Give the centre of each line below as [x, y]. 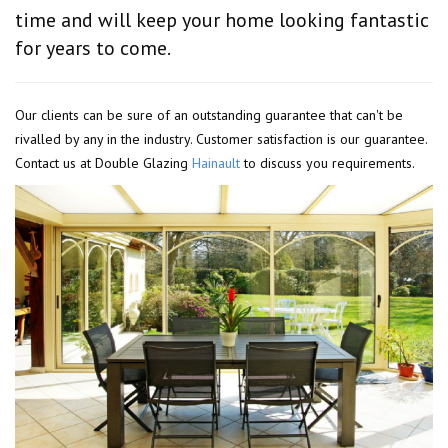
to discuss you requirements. [327, 162]
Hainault [216, 162]
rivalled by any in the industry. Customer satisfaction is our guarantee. [221, 138]
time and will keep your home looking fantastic [222, 19]
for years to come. [93, 47]
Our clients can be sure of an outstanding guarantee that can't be [209, 114]
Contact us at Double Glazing [103, 162]
